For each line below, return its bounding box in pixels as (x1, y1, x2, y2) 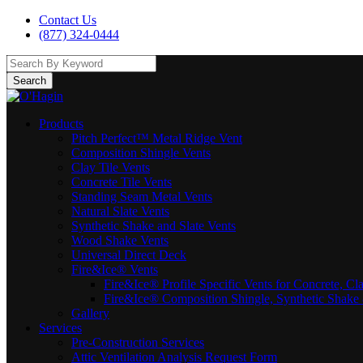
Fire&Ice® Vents (71, 263, 158, 276)
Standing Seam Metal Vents (71, 190, 212, 203)
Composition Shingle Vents (71, 146, 211, 160)
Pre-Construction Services (71, 335, 204, 349)
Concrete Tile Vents (71, 175, 172, 189)
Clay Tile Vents (71, 160, 150, 174)
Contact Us (39, 13, 96, 27)
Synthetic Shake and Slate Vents (71, 219, 236, 233)
